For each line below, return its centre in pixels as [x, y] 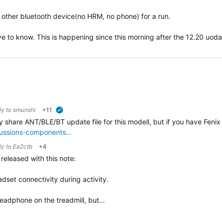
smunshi [24, 110]
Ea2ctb [23, 146]
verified [74, 111]
